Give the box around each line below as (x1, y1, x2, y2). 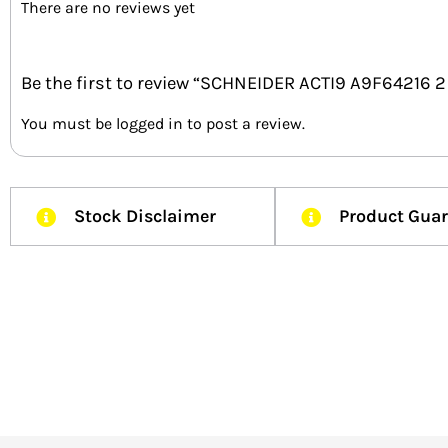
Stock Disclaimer (74, 204, 216, 227)
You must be (21, 113, 116, 133)
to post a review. (183, 113, 305, 133)
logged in (116, 113, 183, 133)
